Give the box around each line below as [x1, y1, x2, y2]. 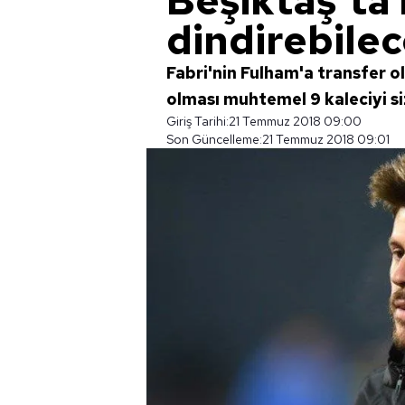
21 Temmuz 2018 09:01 [262, 131, 390, 147]
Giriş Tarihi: [166, 113, 229, 129]
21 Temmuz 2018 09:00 [229, 113, 362, 129]
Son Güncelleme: [166, 131, 262, 147]
